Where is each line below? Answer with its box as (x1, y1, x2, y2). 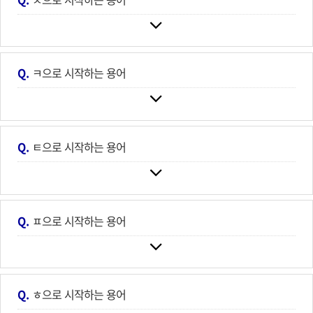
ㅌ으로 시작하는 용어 (31, 138, 126, 155)
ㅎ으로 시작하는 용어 (31, 286, 126, 303)
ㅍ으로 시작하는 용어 (31, 212, 126, 229)
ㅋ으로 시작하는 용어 (31, 64, 126, 82)
